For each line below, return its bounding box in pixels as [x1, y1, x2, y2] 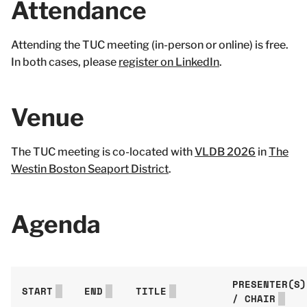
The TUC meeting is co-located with [11, 145, 195, 158]
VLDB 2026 [195, 145, 256, 158]
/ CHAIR [232, 292, 275, 306]
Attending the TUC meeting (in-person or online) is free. [11, 38, 288, 51]
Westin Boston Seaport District [11, 162, 169, 175]
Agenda [11, 210, 101, 239]
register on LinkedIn [119, 56, 219, 69]
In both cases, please [11, 56, 119, 69]
